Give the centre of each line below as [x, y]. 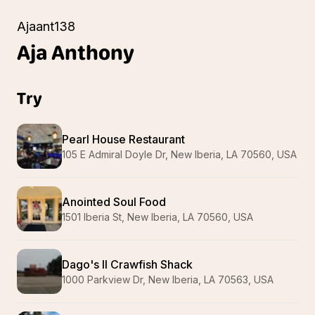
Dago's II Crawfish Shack [127, 264]
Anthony [93, 52]
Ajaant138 [46, 26]
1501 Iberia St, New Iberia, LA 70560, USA [157, 217]
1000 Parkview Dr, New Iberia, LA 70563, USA [168, 279]
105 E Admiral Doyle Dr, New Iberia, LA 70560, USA [179, 154]
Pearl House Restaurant [123, 139]
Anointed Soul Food [114, 202]
